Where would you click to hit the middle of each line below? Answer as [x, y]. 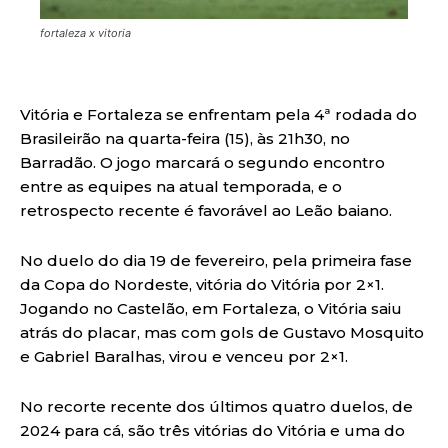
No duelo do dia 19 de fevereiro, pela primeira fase [216, 260]
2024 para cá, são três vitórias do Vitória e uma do [212, 430]
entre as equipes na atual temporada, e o [181, 186]
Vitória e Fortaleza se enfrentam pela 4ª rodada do [218, 114]
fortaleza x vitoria [85, 32]
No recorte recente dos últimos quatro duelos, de [216, 406]
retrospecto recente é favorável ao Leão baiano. [206, 210]
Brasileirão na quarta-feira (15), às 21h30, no [185, 138]
